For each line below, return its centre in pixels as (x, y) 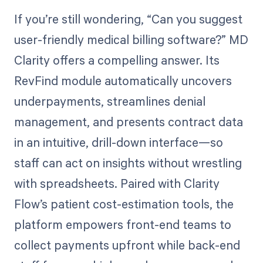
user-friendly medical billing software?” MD (131, 40)
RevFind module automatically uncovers (123, 81)
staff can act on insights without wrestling (128, 163)
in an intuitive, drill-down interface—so (118, 142)
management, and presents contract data (128, 122)
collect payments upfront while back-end (127, 245)
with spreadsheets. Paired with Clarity (117, 183)
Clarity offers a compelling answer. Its (117, 60)
